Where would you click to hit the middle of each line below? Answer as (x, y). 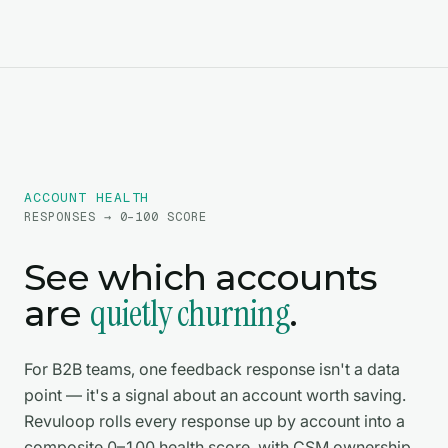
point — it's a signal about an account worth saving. (215, 395)
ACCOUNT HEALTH (87, 198)
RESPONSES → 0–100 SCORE (116, 217)
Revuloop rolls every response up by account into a (214, 421)
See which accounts (200, 277)
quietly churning (189, 314)
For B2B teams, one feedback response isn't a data (212, 369)
